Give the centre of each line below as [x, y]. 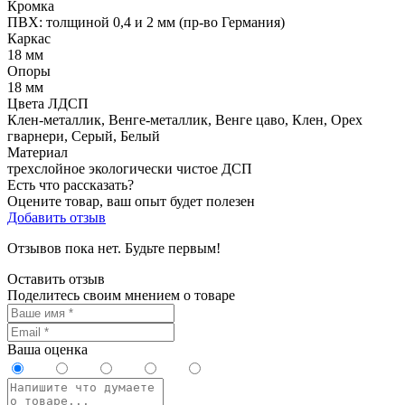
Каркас [29, 38]
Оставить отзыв [56, 279]
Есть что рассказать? [71, 185]
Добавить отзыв [57, 217]
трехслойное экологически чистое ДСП [130, 169]
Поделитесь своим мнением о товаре [121, 295]
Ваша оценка [47, 349]
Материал [38, 152]
